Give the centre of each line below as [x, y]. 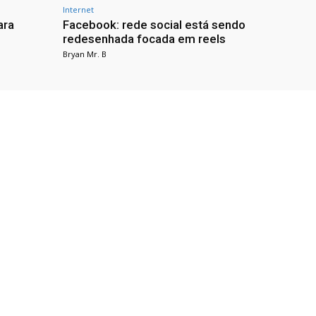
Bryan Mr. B [85, 54]
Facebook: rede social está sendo [154, 25]
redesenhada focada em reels [144, 39]
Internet [78, 10]
